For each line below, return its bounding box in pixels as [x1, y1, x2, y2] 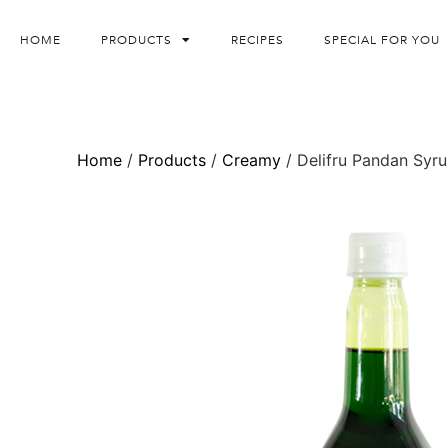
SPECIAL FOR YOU [324, 31, 440, 48]
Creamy [222, 150, 282, 171]
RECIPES [231, 31, 284, 48]
